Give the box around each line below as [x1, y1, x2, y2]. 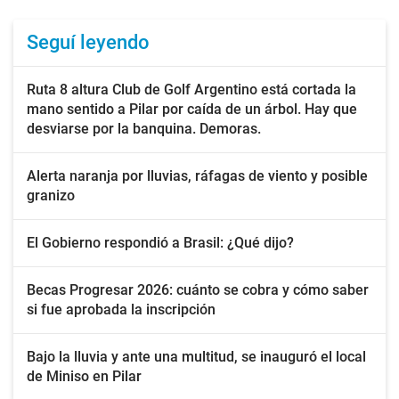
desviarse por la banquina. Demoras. [27, 120, 261, 137]
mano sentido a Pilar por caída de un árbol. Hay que [27, 101, 357, 118]
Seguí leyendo [27, 31, 150, 53]
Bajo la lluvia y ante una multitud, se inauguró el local [27, 348, 366, 365]
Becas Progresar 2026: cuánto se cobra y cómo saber [27, 281, 369, 298]
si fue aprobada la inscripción [27, 301, 216, 318]
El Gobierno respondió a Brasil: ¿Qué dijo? [27, 234, 294, 251]
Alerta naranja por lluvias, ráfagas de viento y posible [27, 167, 368, 184]
